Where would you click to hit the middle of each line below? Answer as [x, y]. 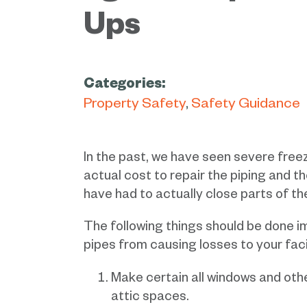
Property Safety [135, 106]
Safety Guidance [246, 106]
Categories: [124, 86]
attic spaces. [150, 298]
